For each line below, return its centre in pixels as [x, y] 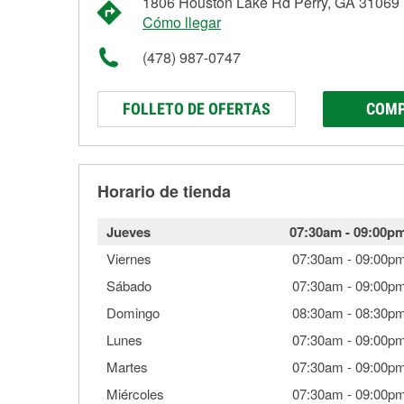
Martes [127, 367]
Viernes [129, 258]
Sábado [129, 285]
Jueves [129, 232]
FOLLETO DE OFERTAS [197, 109]
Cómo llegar [182, 22]
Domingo [133, 312]
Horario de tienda [164, 191]
